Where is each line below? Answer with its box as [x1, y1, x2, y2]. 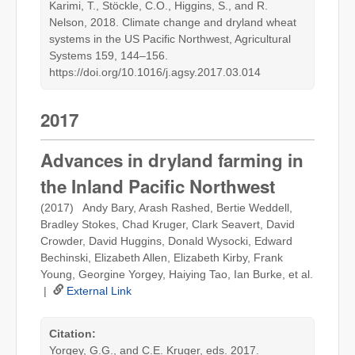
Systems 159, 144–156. [49, 49, 168, 63]
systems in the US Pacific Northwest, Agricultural [49, 32, 291, 46]
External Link [67, 284, 132, 297]
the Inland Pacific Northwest [40, 173, 275, 199]
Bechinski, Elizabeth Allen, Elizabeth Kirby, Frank [40, 250, 283, 264]
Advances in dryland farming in [40, 147, 303, 173]
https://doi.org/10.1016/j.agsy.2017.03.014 [49, 66, 261, 79]
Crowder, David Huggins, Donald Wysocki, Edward [40, 234, 292, 247]
